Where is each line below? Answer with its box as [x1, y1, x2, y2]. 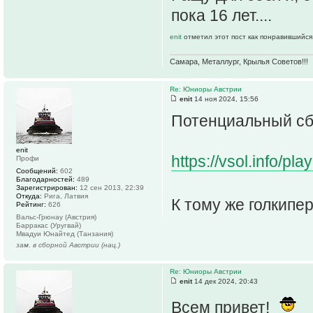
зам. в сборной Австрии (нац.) [16, 241, 120, 249]
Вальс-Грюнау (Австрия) [16, 213, 96, 221]
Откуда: [16, 192, 42, 201]
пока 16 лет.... [171, 6, 272, 24]
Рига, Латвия [42, 192, 88, 201]
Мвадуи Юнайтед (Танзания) [16, 230, 113, 238]
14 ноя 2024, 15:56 [192, 95, 259, 103]
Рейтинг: [16, 201, 46, 209]
